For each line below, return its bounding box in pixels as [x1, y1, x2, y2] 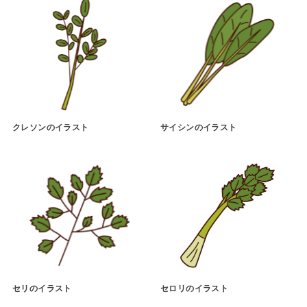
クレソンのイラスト [12, 122, 89, 132]
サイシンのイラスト [160, 122, 237, 132]
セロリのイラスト [160, 284, 229, 294]
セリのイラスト [12, 284, 72, 294]
